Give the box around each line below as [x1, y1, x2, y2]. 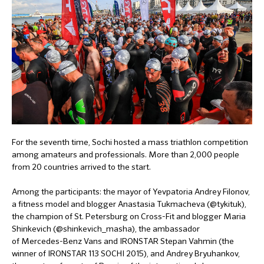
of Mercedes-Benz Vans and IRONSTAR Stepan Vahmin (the [12, 236, 234, 246]
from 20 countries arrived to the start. [12, 161, 151, 172]
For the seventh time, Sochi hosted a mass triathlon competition [12, 137, 248, 147]
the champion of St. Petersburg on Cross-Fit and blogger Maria [12, 211, 246, 222]
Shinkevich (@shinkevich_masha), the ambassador [12, 223, 200, 234]
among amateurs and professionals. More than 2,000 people [12, 149, 239, 160]
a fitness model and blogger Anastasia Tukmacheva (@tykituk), [12, 199, 246, 209]
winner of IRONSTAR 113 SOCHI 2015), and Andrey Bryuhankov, [12, 248, 240, 259]
